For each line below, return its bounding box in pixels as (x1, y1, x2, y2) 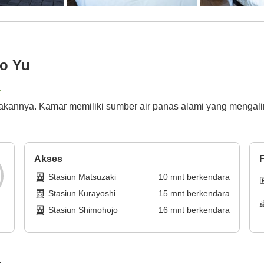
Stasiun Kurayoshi (48, 189, 116, 199)
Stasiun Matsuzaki (48, 172, 117, 182)
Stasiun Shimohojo (48, 205, 118, 215)
